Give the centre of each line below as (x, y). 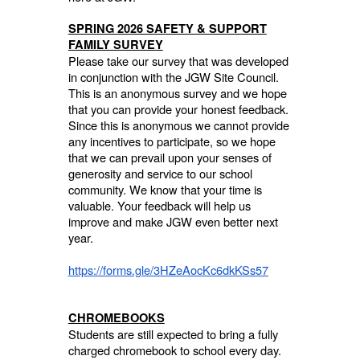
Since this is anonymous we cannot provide (178, 125)
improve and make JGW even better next (173, 221)
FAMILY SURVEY (115, 44)
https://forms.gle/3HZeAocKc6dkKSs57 (168, 269)
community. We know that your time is (165, 189)
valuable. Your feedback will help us (159, 205)
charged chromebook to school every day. (174, 350)
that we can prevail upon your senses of (170, 157)
